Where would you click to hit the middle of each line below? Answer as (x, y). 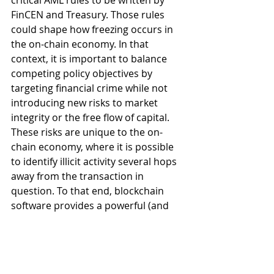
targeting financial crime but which (92, 235)
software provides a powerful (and (91, 206)
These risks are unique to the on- (87, 132)
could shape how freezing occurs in (93, 30)
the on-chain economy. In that (81, 44)
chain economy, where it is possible (94, 147)
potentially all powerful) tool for (85, 220)
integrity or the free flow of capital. (91, 118)
